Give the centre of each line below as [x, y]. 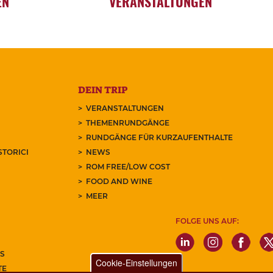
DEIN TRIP [102, 90]
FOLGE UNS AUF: [207, 221]
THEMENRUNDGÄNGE [127, 123]
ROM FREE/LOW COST [128, 167]
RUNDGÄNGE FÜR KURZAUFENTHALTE [159, 138]
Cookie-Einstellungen [136, 263]
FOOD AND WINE [119, 182]
